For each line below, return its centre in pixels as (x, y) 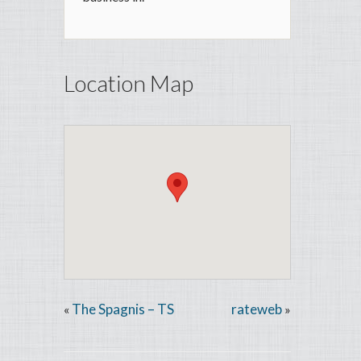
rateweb (257, 309)
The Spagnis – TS (123, 309)
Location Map (129, 83)
